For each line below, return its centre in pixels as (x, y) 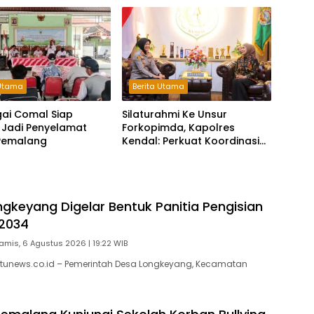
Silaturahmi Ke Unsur (174, 115)
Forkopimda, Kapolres (178, 128)
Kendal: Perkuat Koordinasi (190, 141)
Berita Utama (158, 87)
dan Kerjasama (161, 155)
